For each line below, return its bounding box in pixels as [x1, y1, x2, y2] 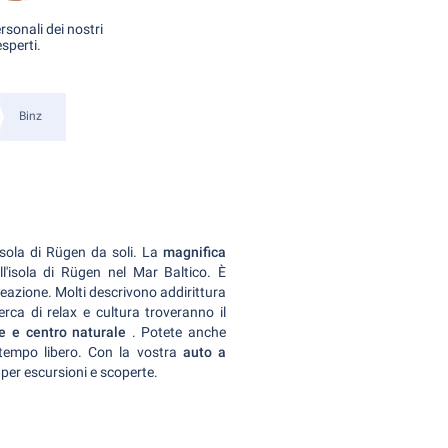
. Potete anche [131, 324, 227, 340]
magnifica [163, 244, 226, 260]
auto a [182, 344, 227, 360]
